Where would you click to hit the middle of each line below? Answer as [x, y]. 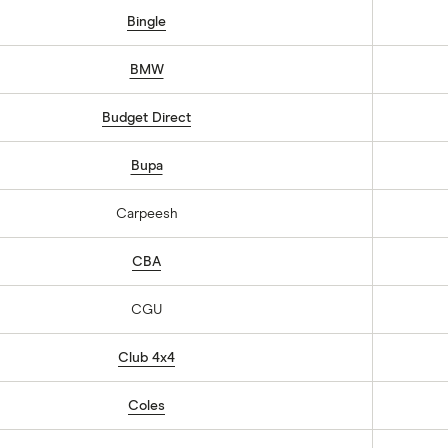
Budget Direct [146, 118]
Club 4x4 [146, 358]
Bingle [146, 22]
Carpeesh [146, 214]
